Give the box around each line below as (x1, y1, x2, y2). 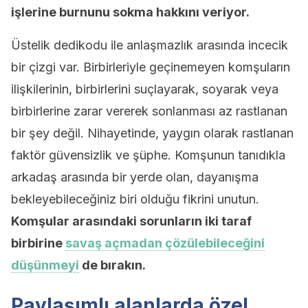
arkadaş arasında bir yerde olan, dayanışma (11, 170, 258, 184)
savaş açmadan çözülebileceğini (65, 236, 265, 250)
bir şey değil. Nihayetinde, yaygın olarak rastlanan (11, 126, 294, 140)
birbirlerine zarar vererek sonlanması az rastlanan (11, 104, 287, 118)
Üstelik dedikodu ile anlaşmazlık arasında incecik (11, 38, 288, 52)
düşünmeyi (11, 258, 79, 272)
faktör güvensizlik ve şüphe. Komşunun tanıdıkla (11, 148, 285, 162)
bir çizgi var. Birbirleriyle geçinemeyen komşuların (11, 60, 290, 74)
